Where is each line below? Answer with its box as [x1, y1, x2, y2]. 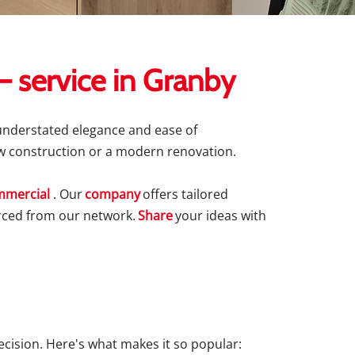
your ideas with [175, 207, 266, 224]
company [85, 185, 140, 203]
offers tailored [143, 185, 228, 203]
